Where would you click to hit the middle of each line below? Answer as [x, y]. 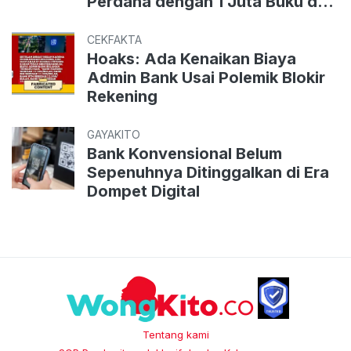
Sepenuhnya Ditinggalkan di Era [208, 172]
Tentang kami [175, 334]
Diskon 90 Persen [154, 20]
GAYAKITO [114, 134]
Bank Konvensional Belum [185, 154]
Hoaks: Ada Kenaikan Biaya [192, 59]
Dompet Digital [143, 191]
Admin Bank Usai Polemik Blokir [206, 78]
